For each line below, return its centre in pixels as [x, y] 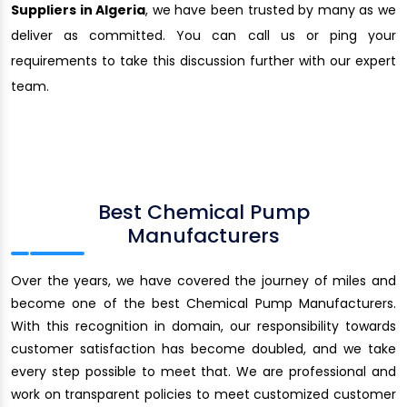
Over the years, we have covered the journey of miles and [203, 280]
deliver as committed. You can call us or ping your [203, 35]
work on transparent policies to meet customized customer [203, 394]
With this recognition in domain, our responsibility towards [203, 326]
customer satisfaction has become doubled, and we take [203, 348]
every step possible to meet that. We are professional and [203, 371]
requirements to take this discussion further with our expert [203, 60]
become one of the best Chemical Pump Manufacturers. [203, 303]
